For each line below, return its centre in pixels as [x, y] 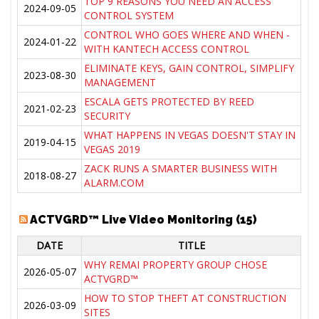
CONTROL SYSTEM [129, 16]
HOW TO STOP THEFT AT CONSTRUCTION [185, 298]
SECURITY [108, 116]
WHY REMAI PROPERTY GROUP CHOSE [176, 265]
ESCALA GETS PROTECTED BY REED [169, 102]
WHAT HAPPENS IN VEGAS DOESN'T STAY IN [190, 135]
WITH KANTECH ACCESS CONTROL [167, 49]
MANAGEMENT [120, 83]
